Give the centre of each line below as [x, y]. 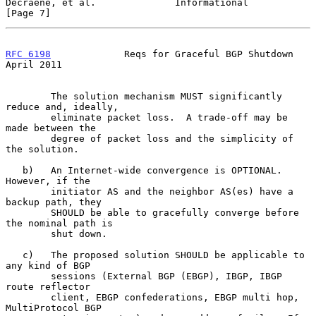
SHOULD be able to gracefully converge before [28, 212]
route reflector [48, 286]
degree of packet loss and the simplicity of [28, 138]
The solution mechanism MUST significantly [28, 96]
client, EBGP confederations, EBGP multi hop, [28, 297]
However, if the [48, 181]
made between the [51, 128]
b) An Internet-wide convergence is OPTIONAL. [14, 170]
